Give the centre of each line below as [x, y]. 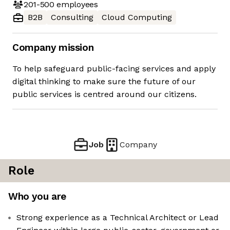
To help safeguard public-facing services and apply [114, 69]
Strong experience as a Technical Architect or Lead [118, 218]
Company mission [53, 48]
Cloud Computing [137, 17]
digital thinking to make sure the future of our [104, 82]
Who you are [37, 197]
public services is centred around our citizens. [104, 94]
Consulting [72, 17]
